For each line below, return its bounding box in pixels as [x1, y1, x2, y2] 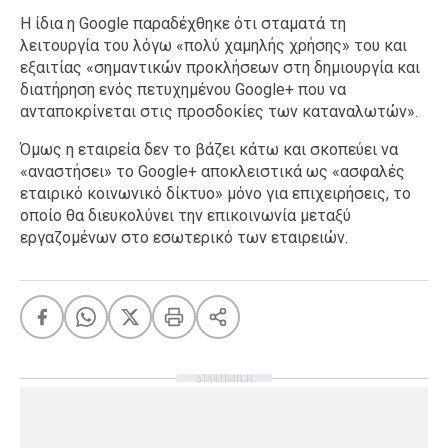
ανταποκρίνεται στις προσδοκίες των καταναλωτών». [20, 102, 418, 121]
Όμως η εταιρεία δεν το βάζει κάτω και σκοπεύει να [20, 140, 398, 159]
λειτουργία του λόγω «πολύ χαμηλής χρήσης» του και [20, 36, 407, 55]
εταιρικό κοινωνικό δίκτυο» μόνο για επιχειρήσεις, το [20, 184, 411, 203]
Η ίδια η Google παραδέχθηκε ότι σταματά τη [20, 14, 346, 33]
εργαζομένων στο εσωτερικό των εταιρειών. [20, 228, 348, 247]
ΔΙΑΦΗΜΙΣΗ [195, 371, 253, 385]
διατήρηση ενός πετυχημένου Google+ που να [20, 80, 346, 99]
